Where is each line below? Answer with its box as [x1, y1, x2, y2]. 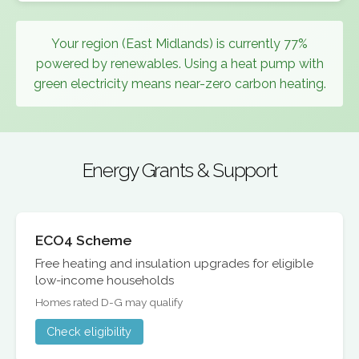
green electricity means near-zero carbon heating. [33, 76, 326, 92]
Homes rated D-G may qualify [35, 295, 183, 309]
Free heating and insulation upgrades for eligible [35, 256, 313, 271]
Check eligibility [46, 325, 132, 339]
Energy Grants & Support [82, 159, 277, 183]
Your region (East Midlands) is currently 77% [51, 36, 308, 52]
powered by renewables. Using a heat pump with [35, 56, 324, 72]
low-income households [35, 272, 174, 288]
